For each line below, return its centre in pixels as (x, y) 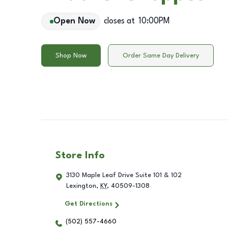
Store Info (80, 156)
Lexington (81, 186)
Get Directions (88, 204)
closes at (119, 21)
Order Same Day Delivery (161, 55)
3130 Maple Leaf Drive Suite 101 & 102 (124, 176)
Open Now (74, 21)
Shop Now (71, 55)
